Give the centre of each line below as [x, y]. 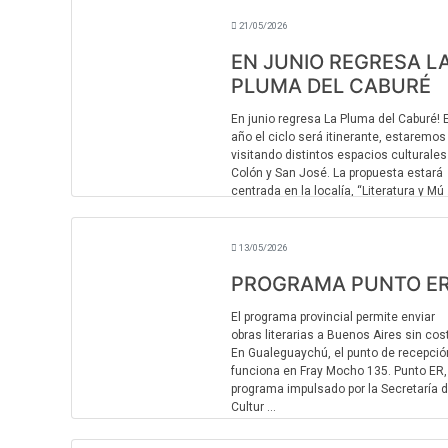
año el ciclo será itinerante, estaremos [338, 137]
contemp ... [261, 11]
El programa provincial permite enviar [332, 317]
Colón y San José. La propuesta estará [336, 173]
